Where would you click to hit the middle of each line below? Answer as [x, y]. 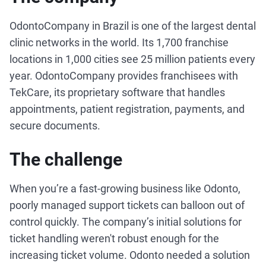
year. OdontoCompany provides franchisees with [124, 76]
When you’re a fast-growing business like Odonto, [125, 189]
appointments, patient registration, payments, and [127, 109]
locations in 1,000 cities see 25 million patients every [132, 59]
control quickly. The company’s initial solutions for [126, 222]
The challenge [66, 159]
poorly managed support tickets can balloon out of [127, 205]
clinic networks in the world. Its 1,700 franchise [119, 42]
